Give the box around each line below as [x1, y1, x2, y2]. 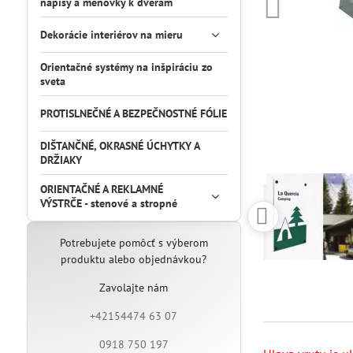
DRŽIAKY [39, 153, 82, 167]
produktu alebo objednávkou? [61, 252, 207, 266]
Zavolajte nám [99, 281, 169, 295]
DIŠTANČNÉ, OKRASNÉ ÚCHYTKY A [39, 139, 199, 153]
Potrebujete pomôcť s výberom [59, 236, 208, 250]
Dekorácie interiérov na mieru [39, 28, 183, 42]
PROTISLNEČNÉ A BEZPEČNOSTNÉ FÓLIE [39, 106, 227, 121]
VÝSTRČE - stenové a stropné [39, 196, 177, 210]
